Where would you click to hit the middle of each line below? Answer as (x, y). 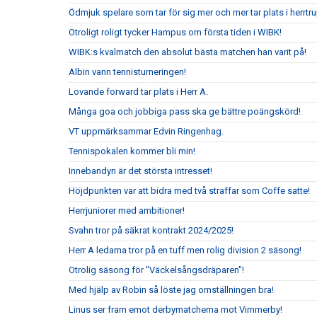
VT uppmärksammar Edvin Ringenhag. (146, 131)
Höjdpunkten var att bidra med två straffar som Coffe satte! (189, 191)
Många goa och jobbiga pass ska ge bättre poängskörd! (185, 111)
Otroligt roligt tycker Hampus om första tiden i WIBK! (175, 32)
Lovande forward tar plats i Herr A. (138, 92)
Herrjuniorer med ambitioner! (127, 211)
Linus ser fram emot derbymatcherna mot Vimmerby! (175, 310)
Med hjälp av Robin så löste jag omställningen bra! (171, 290)
